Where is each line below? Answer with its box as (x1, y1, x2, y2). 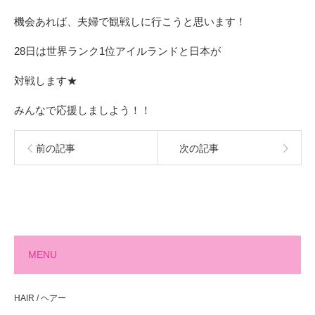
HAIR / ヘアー (14, 293, 66, 303)
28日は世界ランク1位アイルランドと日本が (14, 45, 221, 57)
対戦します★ (14, 75, 77, 86)
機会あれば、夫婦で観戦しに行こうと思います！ (14, 15, 246, 27)
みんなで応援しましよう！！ (14, 104, 151, 116)
